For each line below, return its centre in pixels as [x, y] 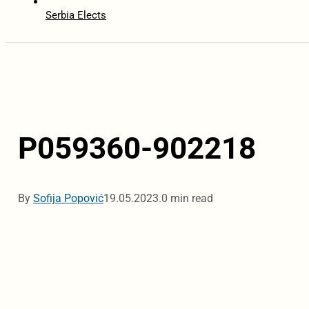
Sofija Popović [68, 199]
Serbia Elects [76, 16]
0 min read [187, 199]
